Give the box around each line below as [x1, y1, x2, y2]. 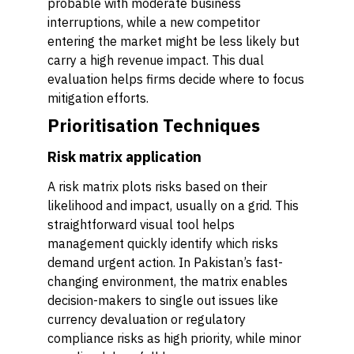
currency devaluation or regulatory [47, 311, 246, 327]
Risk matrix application [47, 148, 201, 166]
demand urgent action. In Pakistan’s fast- [47, 254, 283, 270]
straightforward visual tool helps [47, 217, 235, 232]
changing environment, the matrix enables [47, 273, 288, 289]
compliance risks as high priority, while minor [47, 330, 301, 346]
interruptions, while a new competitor [47, 14, 260, 30]
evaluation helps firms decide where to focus [47, 71, 304, 87]
